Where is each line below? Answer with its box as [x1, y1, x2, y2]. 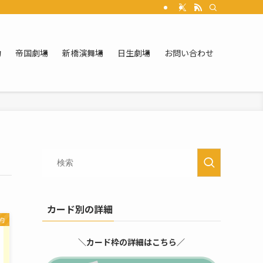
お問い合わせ [164, 47, 214, 59]
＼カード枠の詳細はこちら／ [78, 236, 185, 248]
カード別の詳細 [47, 202, 113, 216]
